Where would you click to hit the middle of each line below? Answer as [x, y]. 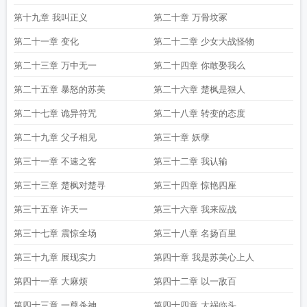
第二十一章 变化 [46, 41]
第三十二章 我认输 [191, 161]
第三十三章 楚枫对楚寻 [60, 185]
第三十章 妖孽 [182, 137]
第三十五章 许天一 [51, 209]
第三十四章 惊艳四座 [195, 185]
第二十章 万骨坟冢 [191, 17]
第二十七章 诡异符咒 [55, 113]
